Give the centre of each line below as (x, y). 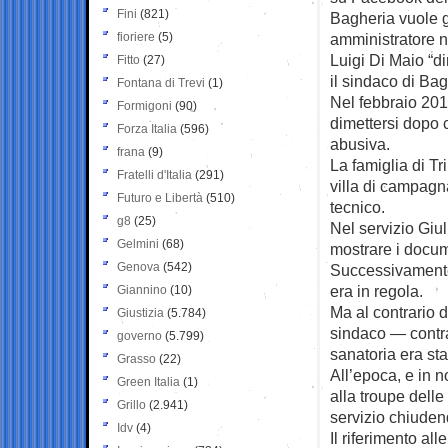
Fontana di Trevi (161, 82)
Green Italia (148, 381)
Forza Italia (147, 128)
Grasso (136, 358)
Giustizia (140, 312)
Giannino (142, 289)
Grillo (131, 404)
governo (139, 335)
